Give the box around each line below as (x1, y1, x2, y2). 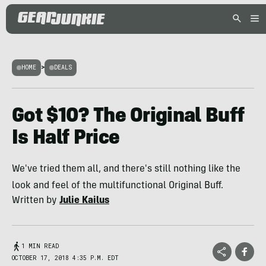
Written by (12, 196, 59, 205)
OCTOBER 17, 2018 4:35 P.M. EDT (12, 254, 119, 262)
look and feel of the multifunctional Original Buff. (12, 181, 223, 191)
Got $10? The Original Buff (12, 107, 245, 127)
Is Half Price (12, 129, 120, 149)
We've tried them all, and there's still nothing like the (12, 164, 240, 174)
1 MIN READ (21, 242, 59, 250)
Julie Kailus (59, 196, 109, 205)
